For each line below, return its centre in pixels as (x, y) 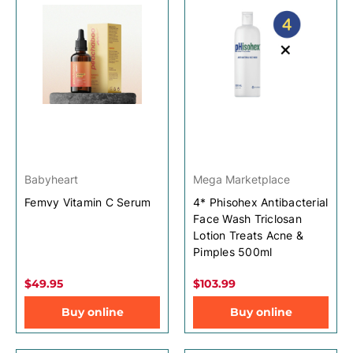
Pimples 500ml (233, 251)
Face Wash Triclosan (247, 218)
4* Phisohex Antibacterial (261, 202)
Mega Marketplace (242, 179)
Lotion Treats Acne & (248, 235)
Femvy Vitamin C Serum (88, 202)
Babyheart (51, 179)
